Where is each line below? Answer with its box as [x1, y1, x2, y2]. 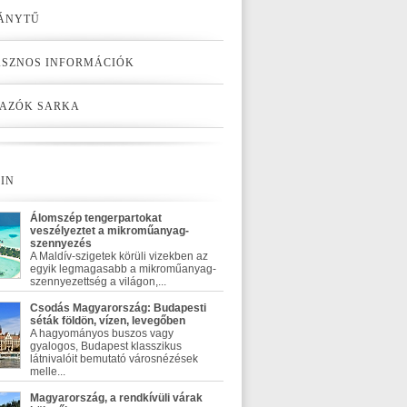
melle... [30, 365, 65, 378]
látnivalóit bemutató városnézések [30, 352, 198, 365]
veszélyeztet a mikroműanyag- [30, 224, 189, 237]
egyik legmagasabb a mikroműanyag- [30, 263, 216, 275]
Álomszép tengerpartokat [30, 212, 162, 224]
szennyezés [30, 237, 92, 250]
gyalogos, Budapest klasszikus [30, 340, 182, 352]
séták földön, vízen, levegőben [30, 314, 185, 327]
